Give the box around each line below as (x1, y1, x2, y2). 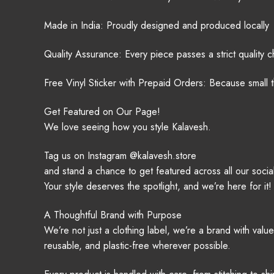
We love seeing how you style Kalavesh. (44, 119, 211, 134)
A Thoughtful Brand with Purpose (44, 208, 182, 223)
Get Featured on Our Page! (44, 104, 160, 119)
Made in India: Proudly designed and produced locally (44, 18, 269, 32)
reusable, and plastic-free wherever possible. (44, 239, 231, 253)
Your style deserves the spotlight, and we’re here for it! (44, 179, 272, 193)
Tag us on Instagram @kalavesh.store (44, 149, 196, 163)
